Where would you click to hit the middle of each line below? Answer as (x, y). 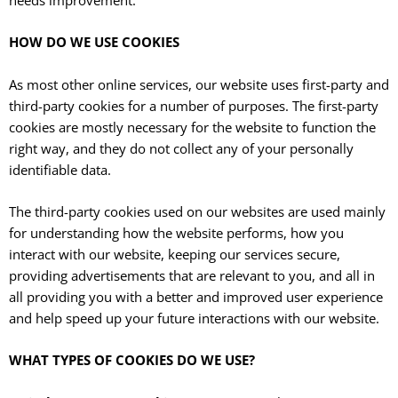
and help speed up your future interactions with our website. (194, 318)
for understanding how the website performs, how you (176, 232)
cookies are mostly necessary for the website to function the (192, 127)
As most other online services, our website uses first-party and (199, 84)
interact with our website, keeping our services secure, (175, 254)
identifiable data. (60, 169)
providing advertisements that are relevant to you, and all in (192, 275)
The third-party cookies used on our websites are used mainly (197, 211)
